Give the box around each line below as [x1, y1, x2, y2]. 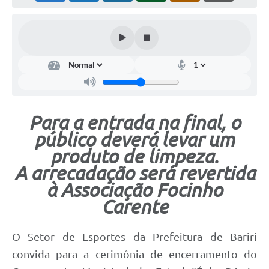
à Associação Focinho [46, 179, 223, 201]
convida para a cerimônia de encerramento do [12, 247, 257, 260]
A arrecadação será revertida [14, 162, 255, 184]
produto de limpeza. [50, 145, 219, 168]
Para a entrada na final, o [28, 112, 241, 134]
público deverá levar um [34, 128, 235, 151]
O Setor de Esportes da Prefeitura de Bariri [12, 230, 257, 243]
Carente [101, 196, 168, 218]
